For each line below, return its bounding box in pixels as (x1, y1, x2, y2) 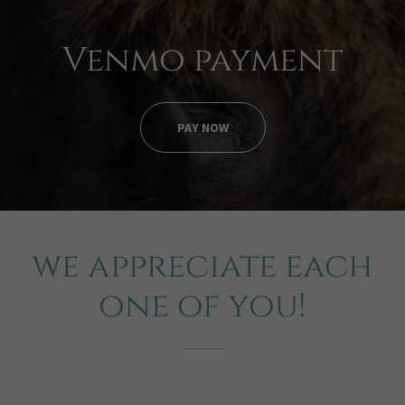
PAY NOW (176, 119, 229, 136)
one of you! (99, 284, 306, 329)
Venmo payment (62, 38, 343, 83)
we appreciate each (32, 244, 373, 289)
